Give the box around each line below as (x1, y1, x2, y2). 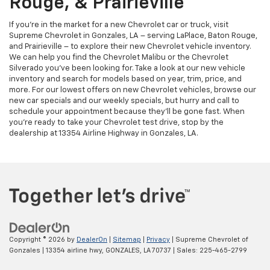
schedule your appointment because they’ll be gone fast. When (9, 108, 245, 116)
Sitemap (113, 236, 141, 243)
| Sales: (171, 246, 199, 254)
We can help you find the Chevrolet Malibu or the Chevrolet (9, 54, 228, 62)
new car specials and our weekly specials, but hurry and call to (9, 97, 239, 105)
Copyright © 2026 (9, 236, 67, 243)
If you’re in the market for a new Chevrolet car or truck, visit (9, 21, 228, 30)
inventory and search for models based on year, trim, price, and (9, 75, 242, 84)
